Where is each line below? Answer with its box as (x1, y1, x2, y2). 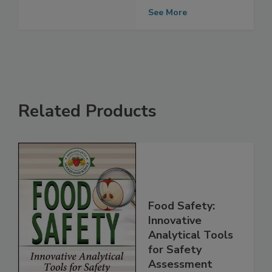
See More (148, 32, 187, 44)
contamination (148, 13, 223, 28)
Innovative (148, 238, 202, 253)
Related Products (18, 124, 157, 148)
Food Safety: (148, 223, 215, 239)
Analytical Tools (148, 253, 233, 268)
